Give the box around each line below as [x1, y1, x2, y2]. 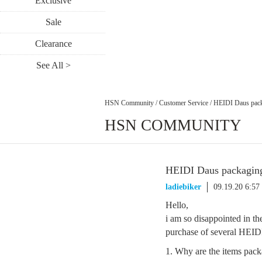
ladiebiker [166, 182, 201, 191]
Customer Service [159, 98, 208, 107]
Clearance [35, 39, 72, 49]
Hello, [166, 200, 188, 210]
